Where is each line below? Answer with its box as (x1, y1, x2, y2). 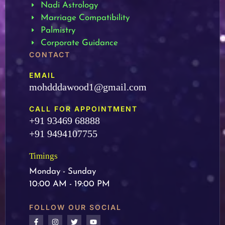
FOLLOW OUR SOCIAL (29, 202, 122, 211)
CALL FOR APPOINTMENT (29, 104, 138, 113)
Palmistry (40, 26, 75, 35)
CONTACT (29, 50, 70, 59)
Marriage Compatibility (40, 13, 130, 22)
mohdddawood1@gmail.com (29, 81, 147, 92)
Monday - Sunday (29, 167, 96, 176)
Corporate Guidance (40, 38, 118, 47)
